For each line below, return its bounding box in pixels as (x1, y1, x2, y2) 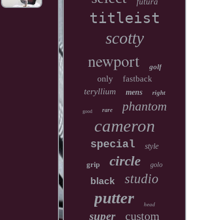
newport (87, 50, 139, 71)
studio (125, 171, 159, 186)
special (90, 138, 136, 151)
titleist (89, 9, 160, 27)
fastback (122, 74, 152, 83)
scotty (105, 29, 144, 47)
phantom (122, 99, 167, 113)
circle (110, 153, 141, 168)
